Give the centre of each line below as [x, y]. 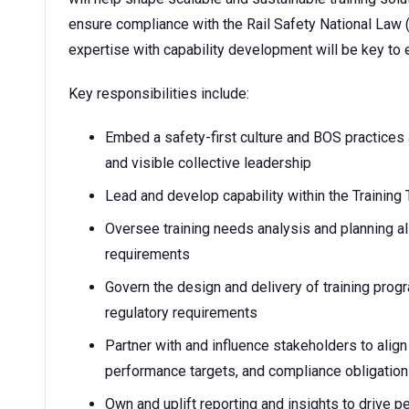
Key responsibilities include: [159, 94]
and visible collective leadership [208, 163]
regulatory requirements [181, 313]
